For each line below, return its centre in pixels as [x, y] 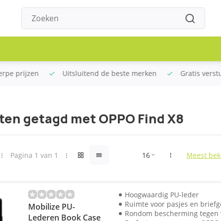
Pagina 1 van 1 [34, 155]
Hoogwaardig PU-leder [162, 195]
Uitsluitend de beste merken [104, 73]
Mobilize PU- [51, 207]
